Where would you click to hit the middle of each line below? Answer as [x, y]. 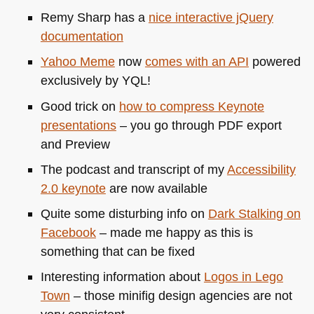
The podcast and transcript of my [134, 169]
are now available [156, 188]
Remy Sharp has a [94, 18]
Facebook [68, 233]
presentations [78, 125]
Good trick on [80, 106]
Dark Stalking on [254, 214]
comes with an [186, 62]
